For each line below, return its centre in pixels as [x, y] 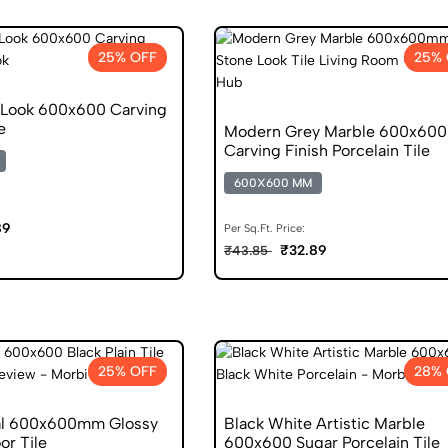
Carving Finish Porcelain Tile [327, 150]
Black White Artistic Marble [324, 423]
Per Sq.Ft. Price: [264, 228]
